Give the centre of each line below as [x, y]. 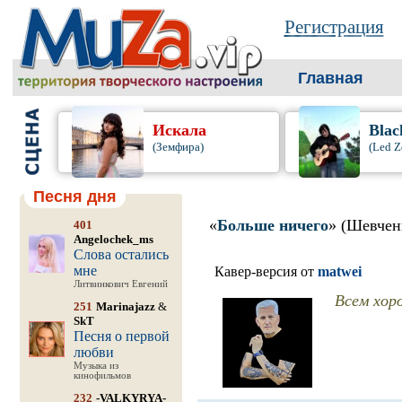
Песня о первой [121, 336]
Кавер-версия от [266, 271]
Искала [179, 130]
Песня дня [74, 197]
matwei [339, 271]
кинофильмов [102, 376]
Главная [330, 78]
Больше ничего [272, 225]
